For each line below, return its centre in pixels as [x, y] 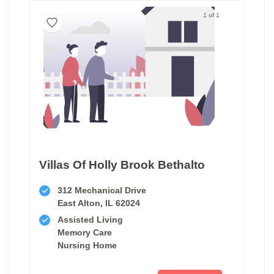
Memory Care [85, 232]
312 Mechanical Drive [102, 190]
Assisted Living [90, 219]
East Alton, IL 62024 [99, 203]
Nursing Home [87, 245]
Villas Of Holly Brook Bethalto [122, 165]
